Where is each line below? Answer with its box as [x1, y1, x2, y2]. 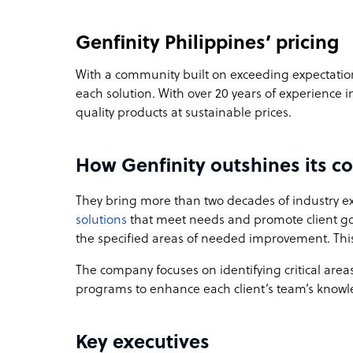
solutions [76, 213, 127, 228]
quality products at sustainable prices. [76, 106, 295, 121]
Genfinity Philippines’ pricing [76, 33, 339, 54]
